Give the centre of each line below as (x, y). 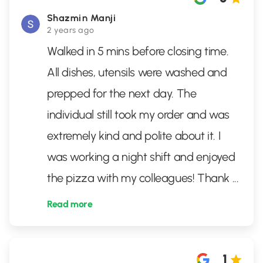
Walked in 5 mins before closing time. (138, 51)
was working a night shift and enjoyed (141, 157)
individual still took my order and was (138, 114)
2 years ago (71, 30)
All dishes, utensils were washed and (137, 72)
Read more (70, 204)
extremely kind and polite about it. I (134, 136)
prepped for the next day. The (122, 93)
